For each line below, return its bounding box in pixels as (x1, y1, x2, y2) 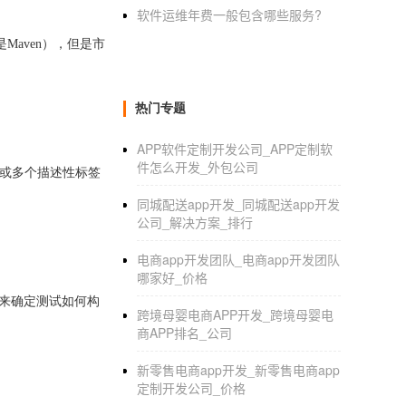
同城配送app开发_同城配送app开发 (137, 195, 340, 213)
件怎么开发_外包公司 (137, 158, 258, 176)
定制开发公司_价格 (137, 379, 246, 397)
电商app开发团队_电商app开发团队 (137, 250, 340, 268)
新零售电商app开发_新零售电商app (137, 361, 340, 379)
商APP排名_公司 (137, 324, 232, 342)
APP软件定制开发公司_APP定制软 (137, 140, 333, 158)
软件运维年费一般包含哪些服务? (137, 5, 322, 24)
